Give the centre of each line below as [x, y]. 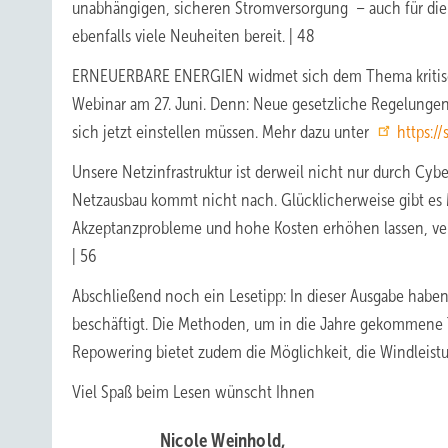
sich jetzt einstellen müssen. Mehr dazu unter [222, 132]
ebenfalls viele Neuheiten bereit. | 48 [193, 36]
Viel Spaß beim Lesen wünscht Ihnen [193, 392]
